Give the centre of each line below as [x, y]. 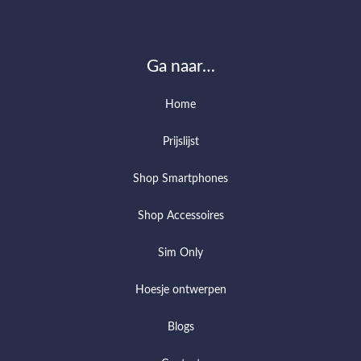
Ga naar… [180, 66]
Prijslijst [180, 141]
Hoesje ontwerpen [180, 290]
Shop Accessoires [180, 216]
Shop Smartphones [180, 178]
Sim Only [180, 253]
